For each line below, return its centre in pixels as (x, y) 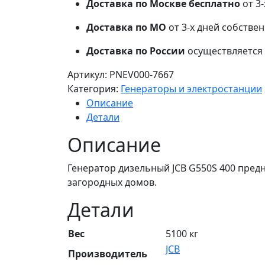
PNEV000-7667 (142, 74)
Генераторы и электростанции (191, 88)
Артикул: (87, 74)
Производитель (108, 253)
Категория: (93, 88)
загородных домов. (112, 182)
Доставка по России (136, 51)
